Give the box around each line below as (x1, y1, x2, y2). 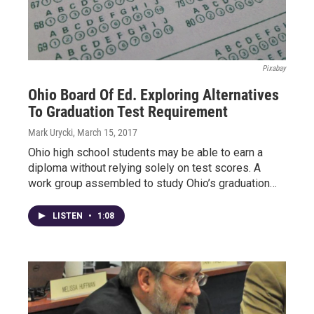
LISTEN (53, 211, 85, 221)
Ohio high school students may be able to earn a (28, 146, 263, 160)
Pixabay (262, 64, 286, 74)
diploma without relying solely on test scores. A (28, 161, 261, 175)
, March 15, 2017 (73, 127, 137, 139)
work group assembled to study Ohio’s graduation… (28, 177, 277, 191)
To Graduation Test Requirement (28, 103, 228, 121)
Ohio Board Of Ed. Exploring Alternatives (28, 86, 279, 104)
